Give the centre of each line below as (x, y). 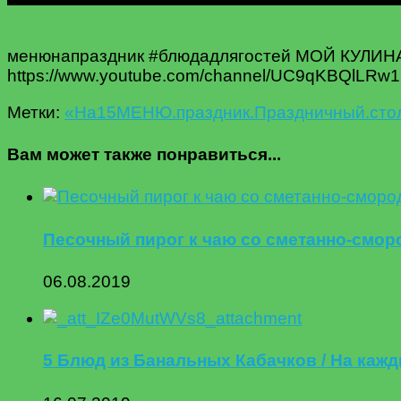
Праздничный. (312, 112)
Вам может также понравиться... (144, 155)
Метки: (34, 112)
